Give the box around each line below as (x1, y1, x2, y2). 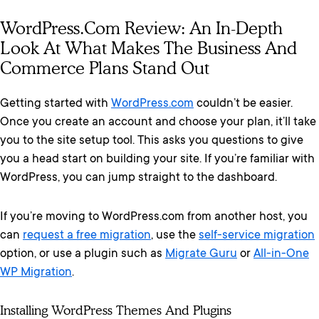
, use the (151, 229, 199, 243)
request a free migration (23, 229, 151, 243)
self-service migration (199, 229, 315, 243)
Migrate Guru (165, 247, 237, 261)
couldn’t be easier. (194, 97, 293, 111)
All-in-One (253, 247, 309, 261)
